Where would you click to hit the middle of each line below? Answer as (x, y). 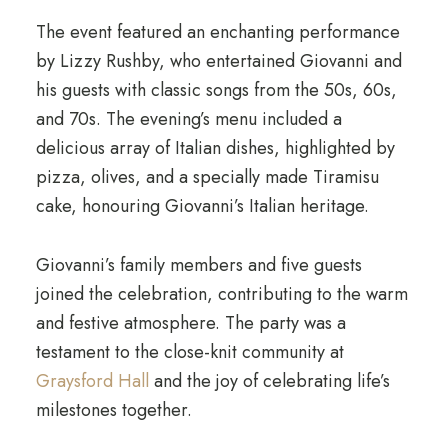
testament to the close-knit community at (189, 352)
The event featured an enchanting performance (217, 32)
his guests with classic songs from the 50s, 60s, (216, 90)
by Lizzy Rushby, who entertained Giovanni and (218, 61)
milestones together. (113, 410)
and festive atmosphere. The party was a (190, 323)
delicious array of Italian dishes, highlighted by (215, 148)
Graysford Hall (92, 381)
